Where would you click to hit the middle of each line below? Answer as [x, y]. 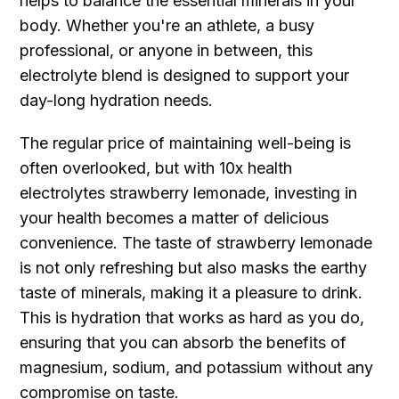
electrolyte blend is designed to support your [185, 76]
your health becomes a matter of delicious [175, 218]
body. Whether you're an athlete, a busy [167, 26]
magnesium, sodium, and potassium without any [197, 368]
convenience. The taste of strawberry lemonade [196, 243]
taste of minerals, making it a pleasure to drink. [191, 293]
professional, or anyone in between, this [167, 51]
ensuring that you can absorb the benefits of [183, 343]
